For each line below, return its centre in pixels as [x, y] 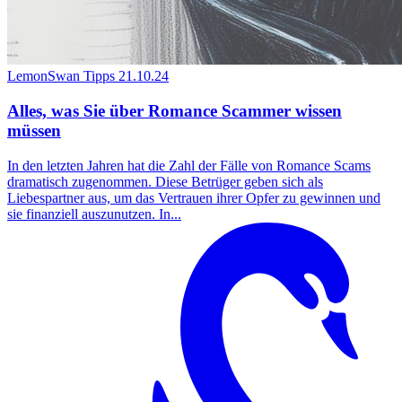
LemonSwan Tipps [61, 76]
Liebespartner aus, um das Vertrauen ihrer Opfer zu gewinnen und [194, 197]
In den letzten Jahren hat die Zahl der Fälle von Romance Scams [189, 165]
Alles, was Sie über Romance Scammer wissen [175, 110]
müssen [34, 130]
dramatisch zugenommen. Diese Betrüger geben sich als [165, 181]
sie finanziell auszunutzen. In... [94, 214]
